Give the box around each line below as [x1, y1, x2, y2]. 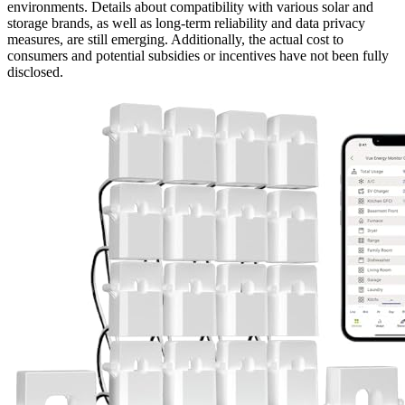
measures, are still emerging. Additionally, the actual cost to [7, 32, 344, 48]
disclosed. [7, 64, 63, 80]
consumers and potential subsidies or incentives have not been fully [7, 48, 389, 64]
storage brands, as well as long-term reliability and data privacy [7, 15, 365, 32]
